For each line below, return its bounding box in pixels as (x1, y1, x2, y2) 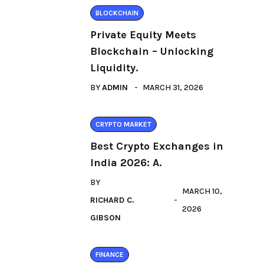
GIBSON (90, 213, 121, 223)
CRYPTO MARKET (95, 120, 151, 128)
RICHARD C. (90, 195, 134, 205)
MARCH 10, (181, 186, 222, 196)
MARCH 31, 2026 (143, 82, 203, 93)
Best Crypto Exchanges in (90, 140, 223, 153)
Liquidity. (90, 61, 138, 74)
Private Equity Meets (90, 28, 196, 41)
